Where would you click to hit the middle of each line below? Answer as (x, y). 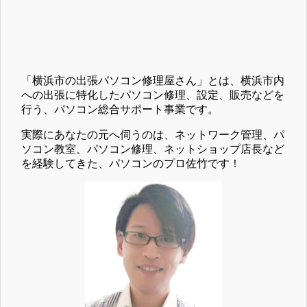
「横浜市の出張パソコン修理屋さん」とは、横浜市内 (153, 80)
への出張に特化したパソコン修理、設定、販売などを (153, 95)
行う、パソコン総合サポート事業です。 (120, 109)
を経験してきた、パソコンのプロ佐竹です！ (131, 163)
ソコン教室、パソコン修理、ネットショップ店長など (153, 149)
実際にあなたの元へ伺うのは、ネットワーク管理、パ (153, 134)
